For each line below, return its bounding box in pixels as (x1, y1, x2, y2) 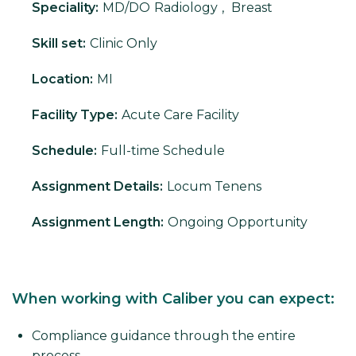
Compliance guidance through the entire (32, 328, 296, 344)
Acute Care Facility (122, 107, 239, 123)
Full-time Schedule (101, 143, 225, 159)
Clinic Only (90, 36, 157, 52)
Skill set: (32, 36, 86, 52)
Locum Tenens (167, 179, 261, 195)
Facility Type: (32, 107, 118, 123)
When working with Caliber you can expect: (12, 290, 335, 308)
